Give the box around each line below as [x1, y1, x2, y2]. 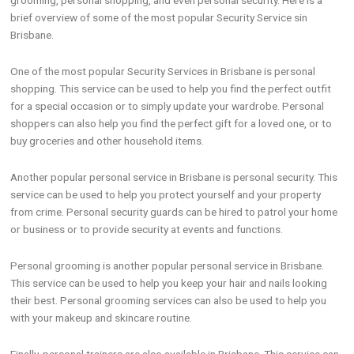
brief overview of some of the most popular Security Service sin [10, 11, 308, 24]
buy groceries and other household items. [10, 134, 205, 148]
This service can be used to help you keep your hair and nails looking [10, 277, 328, 290]
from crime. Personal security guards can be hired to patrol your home [10, 205, 338, 219]
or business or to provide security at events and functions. [10, 223, 284, 236]
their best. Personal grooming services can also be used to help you [10, 294, 327, 307]
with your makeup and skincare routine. [10, 311, 193, 325]
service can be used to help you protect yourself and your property [10, 188, 322, 201]
